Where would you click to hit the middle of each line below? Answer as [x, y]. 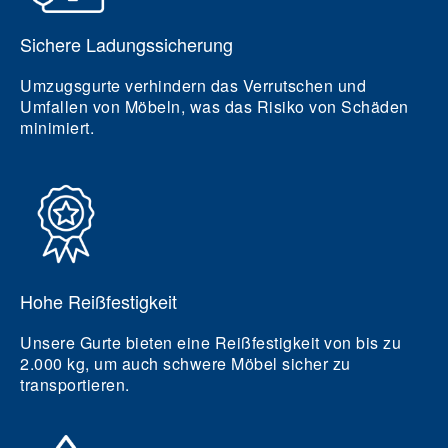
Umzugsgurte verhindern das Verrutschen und [193, 85]
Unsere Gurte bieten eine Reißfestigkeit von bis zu [210, 342]
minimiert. [57, 127]
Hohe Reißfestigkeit [98, 301]
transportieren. [75, 384]
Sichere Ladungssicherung [126, 44]
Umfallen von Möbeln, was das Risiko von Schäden [214, 106]
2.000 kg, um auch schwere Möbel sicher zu [185, 363]
